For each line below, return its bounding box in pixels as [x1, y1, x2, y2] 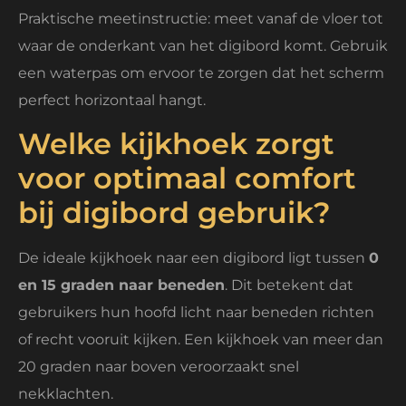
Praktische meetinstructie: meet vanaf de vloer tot [18, 9, 383, 27]
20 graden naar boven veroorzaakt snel [18, 358, 299, 376]
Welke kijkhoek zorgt [18, 126, 334, 162]
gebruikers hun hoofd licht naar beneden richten [18, 304, 374, 322]
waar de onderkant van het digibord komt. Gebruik [18, 36, 388, 54]
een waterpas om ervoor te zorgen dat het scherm [18, 63, 384, 82]
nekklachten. [18, 385, 113, 403]
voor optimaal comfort [18, 160, 356, 197]
